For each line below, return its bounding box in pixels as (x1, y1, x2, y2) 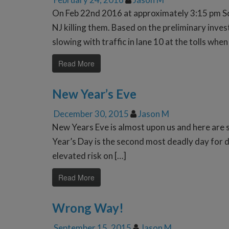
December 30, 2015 (54, 108, 129, 120)
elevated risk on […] (52, 150, 126, 162)
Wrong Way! (52, 200, 124, 216)
